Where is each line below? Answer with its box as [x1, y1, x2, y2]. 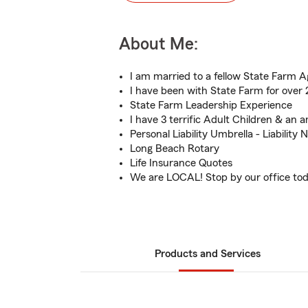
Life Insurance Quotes [130, 157, 232, 168]
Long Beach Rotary [130, 143, 219, 154]
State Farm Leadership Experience [130, 100, 292, 111]
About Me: [119, 36, 198, 53]
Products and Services [155, 248, 261, 259]
